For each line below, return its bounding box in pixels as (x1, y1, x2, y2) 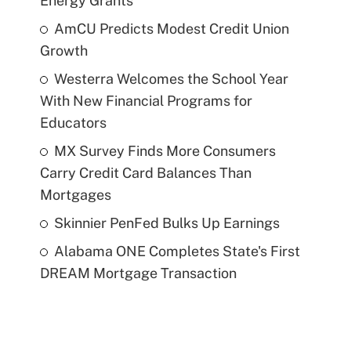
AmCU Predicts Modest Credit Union (53, 20, 289, 37)
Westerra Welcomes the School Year (53, 70, 288, 87)
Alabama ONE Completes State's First (53, 242, 300, 259)
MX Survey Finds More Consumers (53, 142, 276, 159)
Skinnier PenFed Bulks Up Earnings (53, 214, 280, 231)
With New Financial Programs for (39, 92, 252, 109)
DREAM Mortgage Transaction (39, 264, 237, 281)
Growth (39, 42, 88, 59)
